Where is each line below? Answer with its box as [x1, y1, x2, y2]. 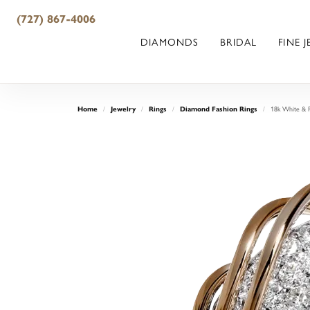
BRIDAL [220, 35, 257, 48]
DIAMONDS [140, 35, 199, 48]
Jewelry [111, 104, 136, 113]
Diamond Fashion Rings [180, 104, 257, 113]
